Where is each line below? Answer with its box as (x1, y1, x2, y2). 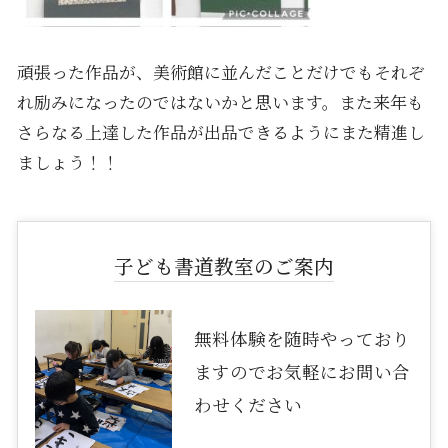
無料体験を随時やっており (194, 325, 411, 351)
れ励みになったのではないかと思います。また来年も (16, 89, 424, 114)
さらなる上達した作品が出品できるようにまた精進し (16, 119, 425, 144)
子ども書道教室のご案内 (114, 251, 334, 281)
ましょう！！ (16, 149, 119, 174)
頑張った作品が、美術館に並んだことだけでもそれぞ (16, 59, 425, 84)
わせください (194, 391, 303, 417)
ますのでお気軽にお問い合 (194, 358, 411, 384)
